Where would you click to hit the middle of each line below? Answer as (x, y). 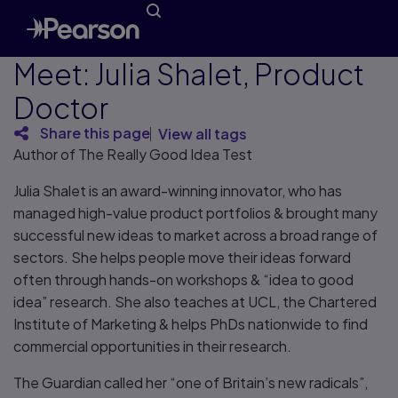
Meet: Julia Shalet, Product (189, 74)
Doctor (61, 107)
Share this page (95, 133)
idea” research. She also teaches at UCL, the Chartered (195, 302)
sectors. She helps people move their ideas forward (182, 257)
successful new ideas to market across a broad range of (195, 235)
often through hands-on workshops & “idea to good (183, 279)
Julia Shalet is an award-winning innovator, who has (178, 191)
